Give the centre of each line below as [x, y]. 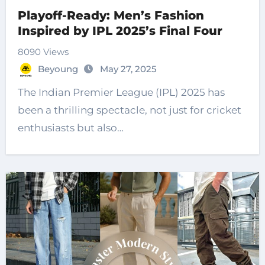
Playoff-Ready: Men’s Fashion [111, 15]
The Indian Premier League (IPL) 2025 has [121, 92]
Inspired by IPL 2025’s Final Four [120, 30]
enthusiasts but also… [70, 127]
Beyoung [59, 69]
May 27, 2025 [128, 69]
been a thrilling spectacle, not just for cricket [129, 110]
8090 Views [43, 51]
